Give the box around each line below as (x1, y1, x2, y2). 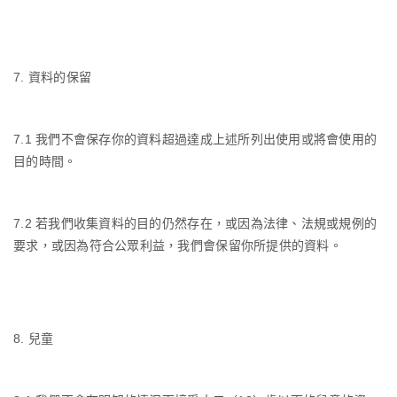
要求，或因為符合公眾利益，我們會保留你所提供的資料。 (13, 237, 342, 253)
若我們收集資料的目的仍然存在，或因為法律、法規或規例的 (35, 215, 378, 230)
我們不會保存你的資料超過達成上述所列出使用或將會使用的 (35, 131, 378, 146)
